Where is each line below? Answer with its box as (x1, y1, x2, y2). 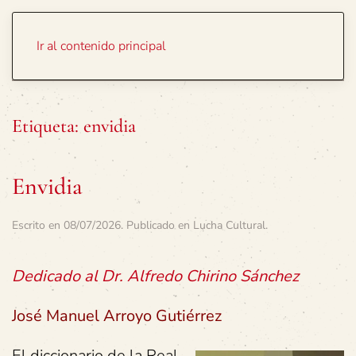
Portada (249, 31, 293, 48)
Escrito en (12, 218, 64, 233)
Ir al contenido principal (37, 37, 166, 55)
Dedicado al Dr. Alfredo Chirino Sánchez (12, 265, 299, 287)
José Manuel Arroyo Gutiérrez (12, 305, 222, 327)
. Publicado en (121, 218, 193, 233)
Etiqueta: (12, 114, 83, 137)
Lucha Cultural (193, 218, 265, 233)
